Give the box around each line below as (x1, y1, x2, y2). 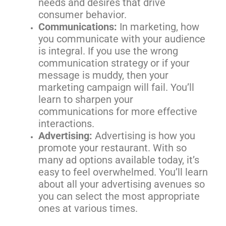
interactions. (38, 117, 95, 130)
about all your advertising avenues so (38, 178, 205, 190)
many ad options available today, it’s (38, 153, 200, 166)
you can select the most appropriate (38, 190, 200, 202)
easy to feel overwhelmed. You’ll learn (38, 165, 208, 178)
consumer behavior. (38, 8, 127, 21)
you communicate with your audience (38, 32, 206, 45)
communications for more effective (38, 105, 198, 118)
